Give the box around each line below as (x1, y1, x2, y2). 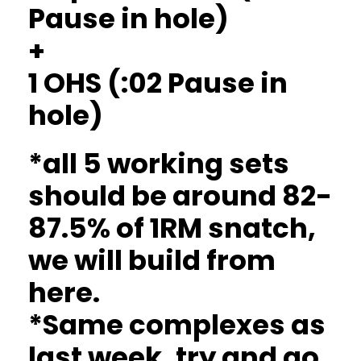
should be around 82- (28, 176, 332, 215)
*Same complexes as (28, 305, 326, 344)
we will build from (28, 241, 276, 280)
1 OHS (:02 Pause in (28, 64, 288, 102)
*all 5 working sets (28, 144, 289, 183)
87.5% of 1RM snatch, (28, 209, 316, 247)
